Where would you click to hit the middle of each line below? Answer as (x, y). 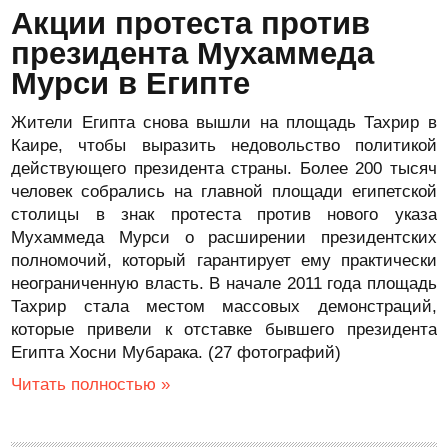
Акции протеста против (191, 23)
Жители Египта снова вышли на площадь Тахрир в (224, 122)
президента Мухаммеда (193, 53)
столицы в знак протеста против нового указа (224, 214)
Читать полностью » (91, 384)
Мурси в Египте (131, 83)
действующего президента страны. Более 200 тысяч (224, 168)
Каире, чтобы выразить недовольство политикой (224, 145)
